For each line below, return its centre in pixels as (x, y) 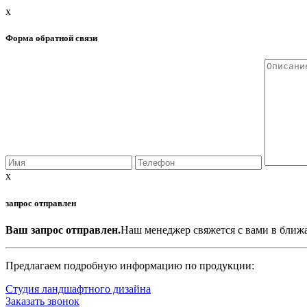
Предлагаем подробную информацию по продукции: (130, 265)
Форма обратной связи (51, 38)
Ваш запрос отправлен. (63, 230)
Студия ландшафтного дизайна (78, 288)
